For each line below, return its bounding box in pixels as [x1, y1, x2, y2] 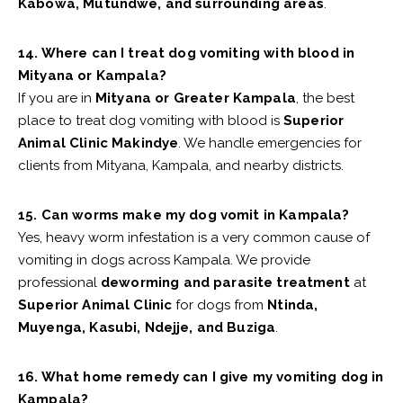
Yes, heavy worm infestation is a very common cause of [18, 229, 370, 246]
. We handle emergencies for [178, 135, 363, 152]
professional [18, 274, 101, 291]
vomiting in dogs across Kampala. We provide [18, 252, 310, 269]
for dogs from [172, 297, 268, 314]
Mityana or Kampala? [18, 67, 166, 85]
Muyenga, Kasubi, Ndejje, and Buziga [18, 319, 276, 336]
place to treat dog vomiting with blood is [18, 112, 283, 130]
